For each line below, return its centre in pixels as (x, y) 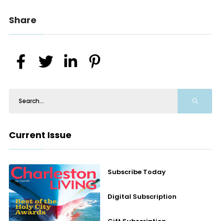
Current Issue (40, 135)
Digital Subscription (142, 197)
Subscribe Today (137, 172)
